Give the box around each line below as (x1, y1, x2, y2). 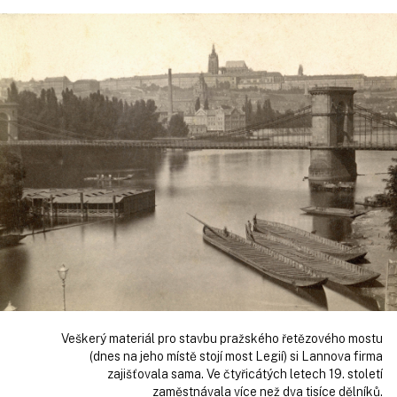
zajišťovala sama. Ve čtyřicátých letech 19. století (107, 366, 383, 381)
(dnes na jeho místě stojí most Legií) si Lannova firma (90, 348, 383, 363)
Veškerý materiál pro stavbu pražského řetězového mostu (61, 331, 383, 346)
